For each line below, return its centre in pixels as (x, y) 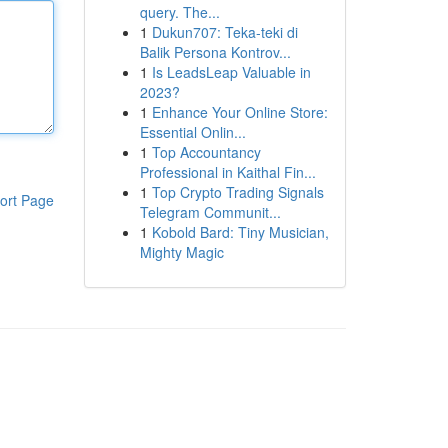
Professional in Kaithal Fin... (227, 172)
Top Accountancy (206, 152)
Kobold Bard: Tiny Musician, (240, 232)
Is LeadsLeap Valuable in (231, 72)
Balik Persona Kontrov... (215, 52)
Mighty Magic (181, 252)
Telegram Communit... (210, 212)
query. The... (179, 12)
